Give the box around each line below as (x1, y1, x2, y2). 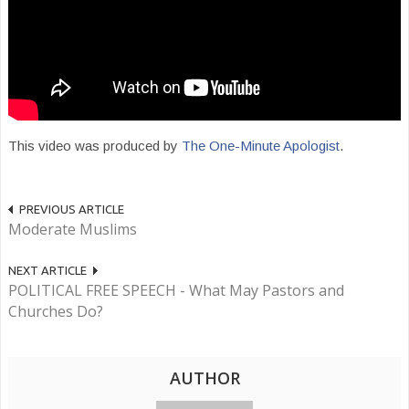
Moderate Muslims (8, 219, 137, 239)
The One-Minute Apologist (182, 138, 340, 153)
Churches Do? (8, 301, 103, 321)
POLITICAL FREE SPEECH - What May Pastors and (8, 280, 344, 300)
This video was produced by (8, 138, 182, 153)
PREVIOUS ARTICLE (19, 203, 124, 215)
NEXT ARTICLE (8, 264, 87, 277)
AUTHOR (169, 367, 240, 389)
